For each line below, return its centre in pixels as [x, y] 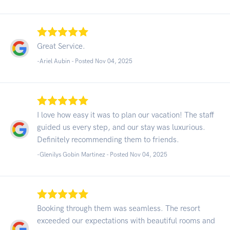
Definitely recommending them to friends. [108, 139]
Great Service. [61, 46]
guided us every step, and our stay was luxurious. [121, 127]
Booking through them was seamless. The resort [119, 208]
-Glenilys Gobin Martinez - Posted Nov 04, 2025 [102, 154]
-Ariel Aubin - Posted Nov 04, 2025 [85, 61]
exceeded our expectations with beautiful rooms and [126, 221]
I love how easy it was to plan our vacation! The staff [126, 115]
